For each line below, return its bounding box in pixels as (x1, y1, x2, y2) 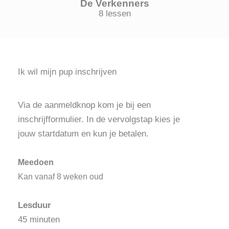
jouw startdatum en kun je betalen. (18, 128, 149, 139)
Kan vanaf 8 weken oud (18, 172, 103, 181)
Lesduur (18, 200, 51, 210)
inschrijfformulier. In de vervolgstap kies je (18, 114, 180, 124)
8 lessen (98, 8, 131, 18)
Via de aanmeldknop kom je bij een (18, 100, 151, 110)
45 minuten (18, 214, 60, 224)
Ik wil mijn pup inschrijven (18, 66, 117, 77)
